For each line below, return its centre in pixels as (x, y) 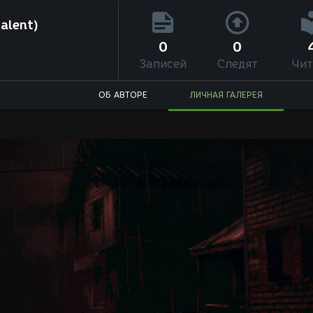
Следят (237, 64)
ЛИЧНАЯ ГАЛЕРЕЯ (226, 95)
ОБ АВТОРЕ (123, 95)
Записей (163, 64)
